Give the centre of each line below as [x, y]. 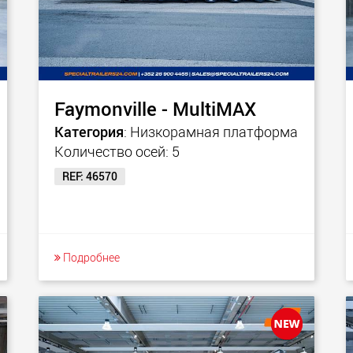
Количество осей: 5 [117, 151]
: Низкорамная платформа [211, 132]
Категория [89, 132]
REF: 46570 [90, 176]
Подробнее [90, 257]
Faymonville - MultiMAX [155, 109]
